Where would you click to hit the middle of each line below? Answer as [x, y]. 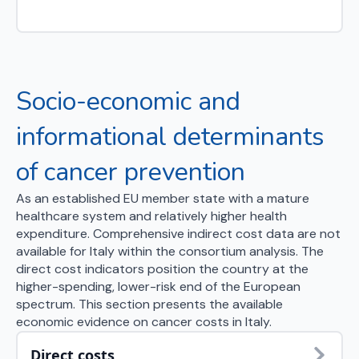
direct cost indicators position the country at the [162, 269]
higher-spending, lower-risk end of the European [158, 286]
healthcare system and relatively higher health [151, 216]
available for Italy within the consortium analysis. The [170, 251]
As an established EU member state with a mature [163, 198]
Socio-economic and [128, 101]
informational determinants [170, 137]
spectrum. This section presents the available [149, 304]
